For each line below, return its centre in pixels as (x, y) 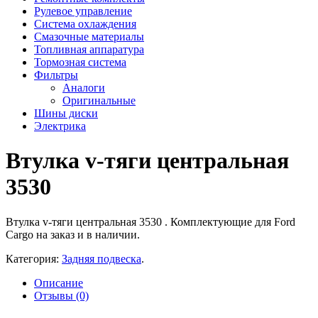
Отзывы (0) (61, 295)
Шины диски (66, 113)
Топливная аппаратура (89, 49)
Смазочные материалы (89, 36)
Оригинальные (99, 100)
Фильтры (56, 75)
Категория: (34, 258)
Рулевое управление (83, 11)
